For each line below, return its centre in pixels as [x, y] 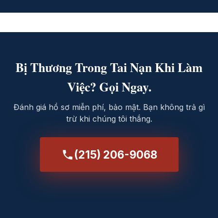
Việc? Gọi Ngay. [109, 87]
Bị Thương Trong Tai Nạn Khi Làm [109, 67]
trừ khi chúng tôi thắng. [109, 119]
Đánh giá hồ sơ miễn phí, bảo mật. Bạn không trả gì [109, 107]
